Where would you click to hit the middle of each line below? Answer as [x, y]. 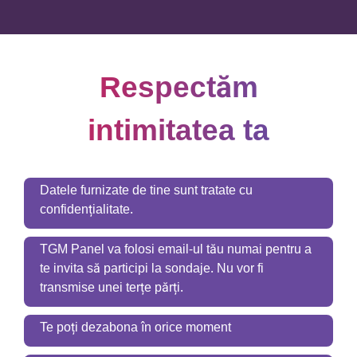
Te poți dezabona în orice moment [135, 327]
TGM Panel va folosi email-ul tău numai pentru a [176, 249]
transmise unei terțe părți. [112, 287]
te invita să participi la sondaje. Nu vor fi [152, 268]
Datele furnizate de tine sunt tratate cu [146, 190]
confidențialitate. [86, 209]
